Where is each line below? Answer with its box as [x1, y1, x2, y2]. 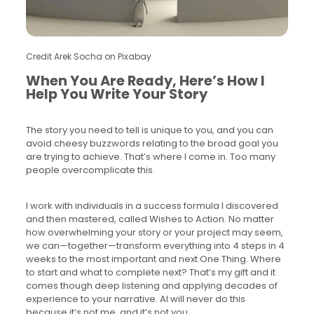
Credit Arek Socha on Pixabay [25, 50, 151, 62]
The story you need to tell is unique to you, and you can [25, 123, 273, 137]
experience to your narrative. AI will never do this [25, 292, 245, 306]
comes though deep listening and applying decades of [25, 278, 278, 292]
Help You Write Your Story [25, 84, 207, 104]
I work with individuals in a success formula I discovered [25, 198, 278, 212]
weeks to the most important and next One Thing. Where [25, 252, 281, 266]
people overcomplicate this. [25, 163, 155, 177]
